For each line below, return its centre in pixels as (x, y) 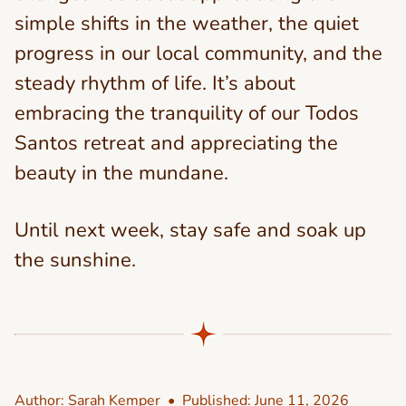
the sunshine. (75, 260)
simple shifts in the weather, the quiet (187, 24)
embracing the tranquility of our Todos (187, 113)
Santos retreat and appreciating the (176, 143)
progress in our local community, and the (198, 53)
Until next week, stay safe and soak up (190, 230)
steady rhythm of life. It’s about (155, 83)
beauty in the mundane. (121, 173)
